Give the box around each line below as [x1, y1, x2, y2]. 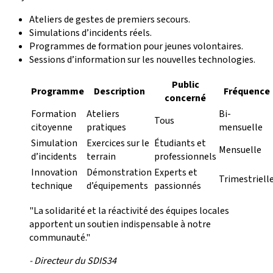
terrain [87, 149, 116, 163]
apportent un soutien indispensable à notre [29, 217, 211, 231]
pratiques [87, 120, 126, 134]
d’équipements [87, 179, 148, 193]
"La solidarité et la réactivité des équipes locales [29, 204, 229, 218]
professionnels [154, 149, 216, 163]
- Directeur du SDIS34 [29, 253, 116, 268]
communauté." [29, 230, 90, 244]
